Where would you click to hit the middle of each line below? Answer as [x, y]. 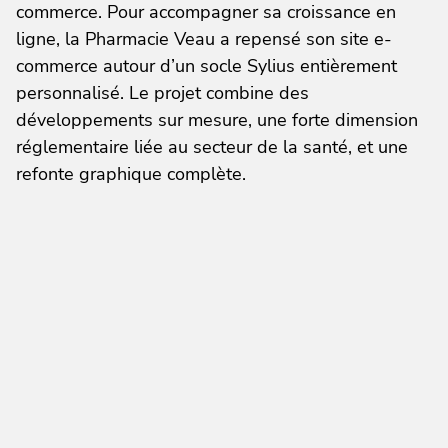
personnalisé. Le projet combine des [162, 93]
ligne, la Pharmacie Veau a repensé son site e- [204, 39]
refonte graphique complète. [131, 174]
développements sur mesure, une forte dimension [217, 120]
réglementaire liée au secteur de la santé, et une [212, 147]
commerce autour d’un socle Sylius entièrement [206, 66]
